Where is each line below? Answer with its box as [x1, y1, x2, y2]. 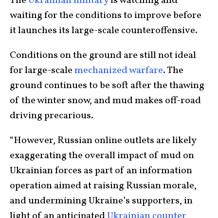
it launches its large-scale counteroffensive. [10, 24, 200, 37]
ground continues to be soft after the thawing [10, 79, 204, 92]
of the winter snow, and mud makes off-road [10, 94, 201, 108]
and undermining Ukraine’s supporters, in [10, 194, 193, 208]
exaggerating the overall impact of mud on [10, 149, 194, 163]
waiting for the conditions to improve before [10, 9, 201, 22]
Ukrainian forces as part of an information [10, 164, 192, 178]
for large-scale [10, 64, 74, 77]
